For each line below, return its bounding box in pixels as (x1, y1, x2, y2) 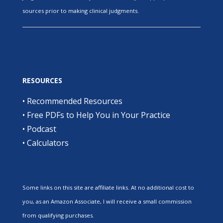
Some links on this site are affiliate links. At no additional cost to (22, 183, 194, 191)
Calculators (26, 137, 69, 148)
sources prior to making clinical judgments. (22, 6, 139, 14)
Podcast (26, 123, 56, 134)
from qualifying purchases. (22, 211, 94, 219)
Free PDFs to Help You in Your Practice (26, 109, 170, 120)
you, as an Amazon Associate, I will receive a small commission (22, 197, 192, 205)
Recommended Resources (26, 95, 122, 107)
